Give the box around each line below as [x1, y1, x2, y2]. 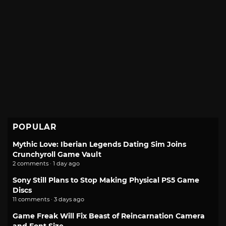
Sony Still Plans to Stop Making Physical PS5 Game [13, 175, 199, 185]
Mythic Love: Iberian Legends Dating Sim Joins [13, 139, 186, 149]
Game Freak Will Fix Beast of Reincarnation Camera [13, 211, 205, 220]
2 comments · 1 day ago [13, 159, 80, 167]
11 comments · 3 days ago [13, 195, 84, 203]
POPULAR [13, 122, 57, 132]
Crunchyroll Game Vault [13, 149, 101, 159]
